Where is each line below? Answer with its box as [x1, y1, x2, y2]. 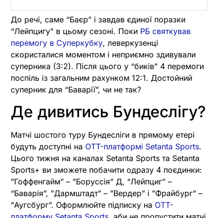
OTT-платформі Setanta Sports [85, 141, 199, 151]
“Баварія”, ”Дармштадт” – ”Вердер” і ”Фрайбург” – [11, 188, 202, 198]
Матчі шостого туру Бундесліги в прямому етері [11, 129, 195, 140]
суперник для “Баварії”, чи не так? [11, 85, 141, 95]
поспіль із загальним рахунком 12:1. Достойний [11, 73, 192, 83]
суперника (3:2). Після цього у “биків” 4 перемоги [11, 61, 204, 72]
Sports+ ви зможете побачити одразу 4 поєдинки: [11, 164, 202, 175]
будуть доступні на [11, 141, 85, 151]
